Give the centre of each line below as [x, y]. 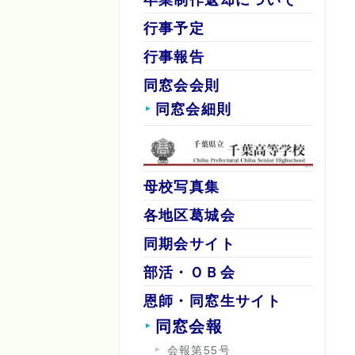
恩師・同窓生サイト [212, 302]
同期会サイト [189, 244]
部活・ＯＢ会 [189, 273]
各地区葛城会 [189, 216]
